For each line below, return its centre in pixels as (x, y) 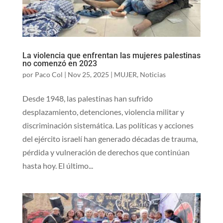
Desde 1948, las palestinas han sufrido (87, 98)
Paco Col (49, 74)
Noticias (153, 74)
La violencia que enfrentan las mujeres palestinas (111, 55)
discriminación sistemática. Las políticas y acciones (108, 125)
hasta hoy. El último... (57, 165)
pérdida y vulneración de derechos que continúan (106, 152)
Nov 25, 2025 (88, 74)
